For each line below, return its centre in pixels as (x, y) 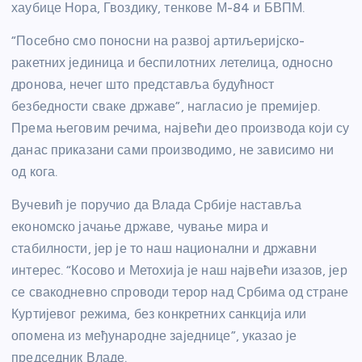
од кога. (35, 172)
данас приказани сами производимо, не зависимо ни (173, 150)
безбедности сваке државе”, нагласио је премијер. (166, 107)
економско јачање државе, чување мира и (140, 227)
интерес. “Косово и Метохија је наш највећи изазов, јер (179, 271)
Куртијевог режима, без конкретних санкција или (159, 314)
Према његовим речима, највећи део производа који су (181, 128)
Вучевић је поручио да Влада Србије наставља (157, 205)
